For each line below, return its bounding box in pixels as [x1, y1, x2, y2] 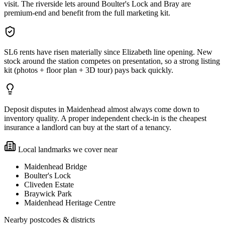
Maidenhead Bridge [24, 162, 87, 171]
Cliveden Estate [24, 180, 74, 189]
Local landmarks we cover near [16, 145, 118, 154]
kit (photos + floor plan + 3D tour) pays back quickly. [4, 66, 173, 75]
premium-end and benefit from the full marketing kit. [4, 9, 170, 18]
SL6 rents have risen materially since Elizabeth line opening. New [4, 48, 212, 57]
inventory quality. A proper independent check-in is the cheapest [4, 114, 206, 123]
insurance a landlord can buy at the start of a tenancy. [4, 123, 171, 132]
